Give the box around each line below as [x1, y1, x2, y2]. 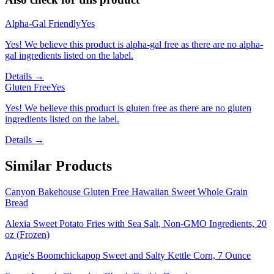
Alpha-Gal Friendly [5, 18, 81, 29]
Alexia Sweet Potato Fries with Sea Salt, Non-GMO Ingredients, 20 [5, 218, 267, 229]
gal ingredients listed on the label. [5, 50, 133, 61]
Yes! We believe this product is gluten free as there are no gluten [5, 102, 251, 113]
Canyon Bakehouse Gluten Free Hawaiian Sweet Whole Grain [5, 186, 248, 197]
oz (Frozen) [5, 229, 50, 240]
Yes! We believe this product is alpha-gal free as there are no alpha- [5, 39, 263, 50]
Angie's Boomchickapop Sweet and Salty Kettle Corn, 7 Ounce [5, 250, 251, 261]
